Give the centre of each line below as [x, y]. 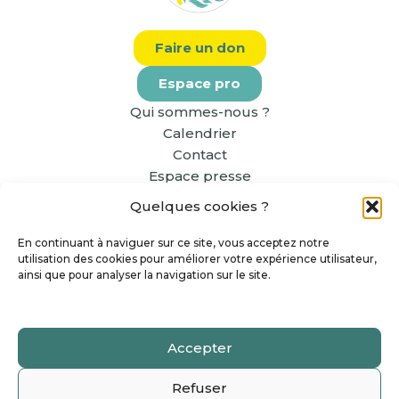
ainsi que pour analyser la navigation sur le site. [144, 275]
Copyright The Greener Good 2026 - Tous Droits [199, 377]
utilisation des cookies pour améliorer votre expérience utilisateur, [197, 259]
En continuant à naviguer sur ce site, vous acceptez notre [174, 243]
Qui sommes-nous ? [199, 112]
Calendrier [199, 133]
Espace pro [199, 83]
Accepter [199, 347]
